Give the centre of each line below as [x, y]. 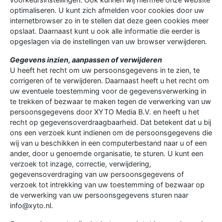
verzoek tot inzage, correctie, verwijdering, [81, 164]
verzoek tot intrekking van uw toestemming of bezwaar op [107, 184]
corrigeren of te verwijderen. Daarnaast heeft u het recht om [110, 80]
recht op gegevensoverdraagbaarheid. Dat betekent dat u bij [111, 122]
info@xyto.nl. [31, 205]
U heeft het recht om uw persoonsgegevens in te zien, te [105, 70]
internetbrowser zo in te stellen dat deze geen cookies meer [109, 20]
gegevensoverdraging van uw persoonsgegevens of [97, 174]
